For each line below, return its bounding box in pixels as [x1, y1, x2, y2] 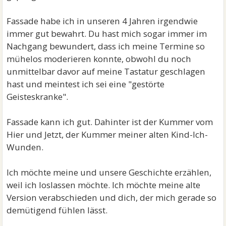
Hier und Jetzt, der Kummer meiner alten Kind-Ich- [7, 129, 208, 140]
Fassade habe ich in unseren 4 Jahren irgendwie [7, 15, 198, 27]
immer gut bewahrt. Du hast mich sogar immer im [7, 28, 207, 39]
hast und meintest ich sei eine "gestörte [7, 78, 165, 90]
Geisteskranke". [7, 91, 69, 102]
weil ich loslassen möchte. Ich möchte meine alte [7, 179, 201, 191]
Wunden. [7, 141, 44, 153]
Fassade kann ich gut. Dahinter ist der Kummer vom [7, 116, 213, 128]
